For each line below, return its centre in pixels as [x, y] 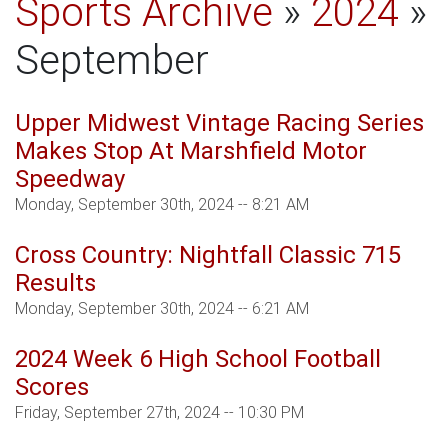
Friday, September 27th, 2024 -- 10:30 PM [159, 413]
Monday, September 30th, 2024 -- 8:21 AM [162, 205]
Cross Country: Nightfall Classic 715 [208, 255]
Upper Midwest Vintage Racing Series [219, 123]
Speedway [70, 179]
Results [55, 283]
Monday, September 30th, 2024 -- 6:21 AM [162, 309]
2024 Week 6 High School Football [198, 359]
